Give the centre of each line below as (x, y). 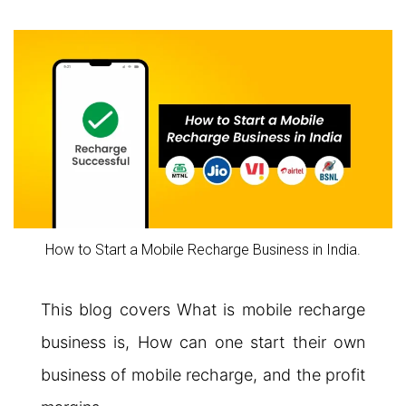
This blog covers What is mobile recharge (203, 309)
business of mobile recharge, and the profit (203, 374)
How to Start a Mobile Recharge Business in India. (203, 249)
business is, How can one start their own (203, 342)
